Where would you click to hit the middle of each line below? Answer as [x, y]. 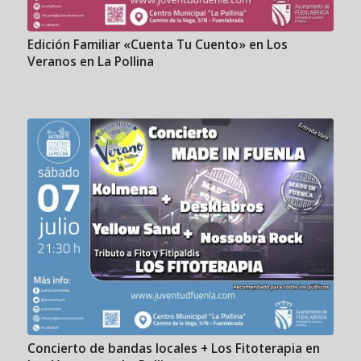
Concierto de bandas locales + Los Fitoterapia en [173, 348]
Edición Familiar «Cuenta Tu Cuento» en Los [157, 44]
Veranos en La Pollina [90, 61]
